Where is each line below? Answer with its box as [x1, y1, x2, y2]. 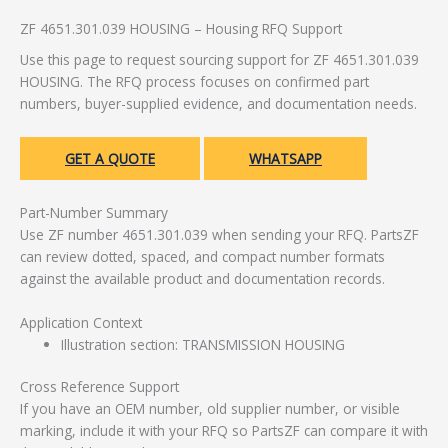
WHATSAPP [249, 149, 322, 169]
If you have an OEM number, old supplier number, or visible [20, 399, 400, 419]
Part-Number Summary [20, 203, 168, 223]
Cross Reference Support [20, 377, 179, 397]
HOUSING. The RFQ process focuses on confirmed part [20, 72, 369, 92]
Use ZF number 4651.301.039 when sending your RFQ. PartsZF [20, 225, 419, 245]
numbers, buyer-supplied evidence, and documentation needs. [20, 94, 417, 114]
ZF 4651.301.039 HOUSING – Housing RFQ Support [20, 18, 342, 38]
